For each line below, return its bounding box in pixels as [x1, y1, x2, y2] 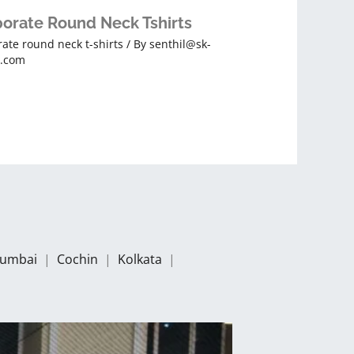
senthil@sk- [149, 36, 212, 52]
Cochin [57, 250, 101, 268]
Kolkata [118, 250, 165, 268]
